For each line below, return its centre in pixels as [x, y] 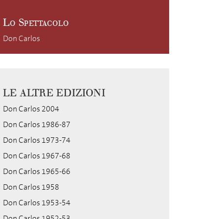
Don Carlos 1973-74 [37, 140]
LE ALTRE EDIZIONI [54, 93]
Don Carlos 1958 [31, 187]
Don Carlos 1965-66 [37, 171]
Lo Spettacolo [36, 23]
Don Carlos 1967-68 [37, 156]
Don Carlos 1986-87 [37, 124]
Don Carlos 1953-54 [37, 203]
